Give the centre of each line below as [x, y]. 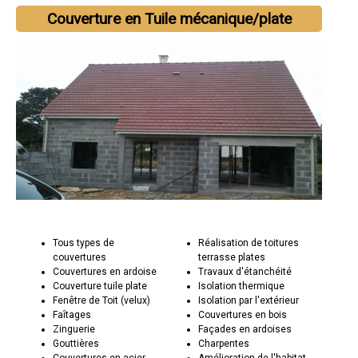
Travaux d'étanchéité [245, 271]
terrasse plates [231, 257]
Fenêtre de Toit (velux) [102, 300]
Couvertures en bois [242, 314]
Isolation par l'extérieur [248, 300]
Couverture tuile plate [100, 286]
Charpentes [223, 343]
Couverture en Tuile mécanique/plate [169, 18]
